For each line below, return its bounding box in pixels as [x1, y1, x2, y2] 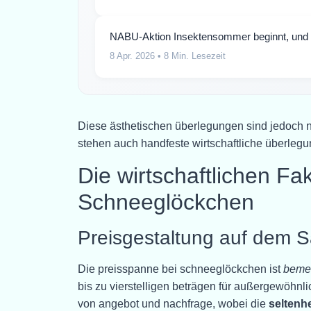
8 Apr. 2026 [110, 51, 155, 62]
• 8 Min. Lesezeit [155, 51, 226, 62]
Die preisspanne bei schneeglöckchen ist [78, 262, 283, 275]
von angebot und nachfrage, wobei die [78, 297, 269, 310]
